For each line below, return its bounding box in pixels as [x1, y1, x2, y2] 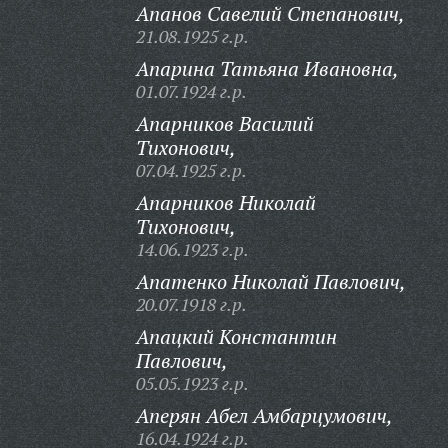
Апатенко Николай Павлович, [135, 268, 406, 295]
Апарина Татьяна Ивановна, [135, 55, 399, 82]
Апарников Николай [135, 189, 316, 216]
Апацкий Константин [135, 323, 337, 350]
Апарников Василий [135, 110, 314, 137]
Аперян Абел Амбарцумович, [135, 402, 393, 429]
